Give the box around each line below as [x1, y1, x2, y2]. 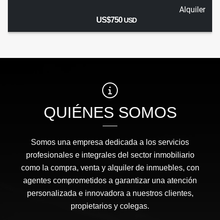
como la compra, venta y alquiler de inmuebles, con [21, 164, 199, 172]
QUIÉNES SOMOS [43, 104, 177, 122]
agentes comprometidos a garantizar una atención [23, 176, 197, 185]
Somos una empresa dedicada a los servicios [31, 138, 189, 147]
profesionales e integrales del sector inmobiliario [26, 151, 194, 160]
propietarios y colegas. [71, 202, 149, 211]
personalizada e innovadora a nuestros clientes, [27, 189, 193, 198]
